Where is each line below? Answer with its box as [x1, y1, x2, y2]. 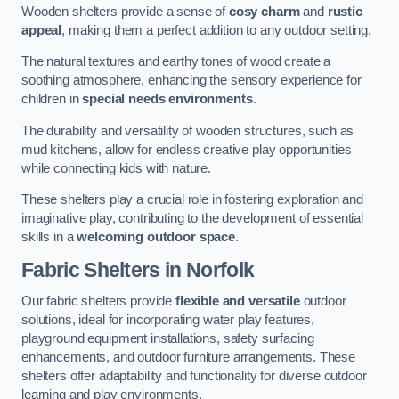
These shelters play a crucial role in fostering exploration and [21, 192, 363, 208]
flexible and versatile [175, 294, 300, 309]
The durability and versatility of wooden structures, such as [21, 123, 354, 138]
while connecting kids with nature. [21, 160, 212, 175]
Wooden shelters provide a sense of [21, 4, 229, 19]
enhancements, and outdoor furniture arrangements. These [21, 350, 356, 365]
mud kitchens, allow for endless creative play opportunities [21, 142, 352, 157]
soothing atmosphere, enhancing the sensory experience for [21, 73, 362, 88]
